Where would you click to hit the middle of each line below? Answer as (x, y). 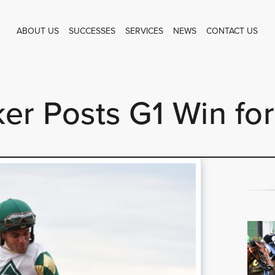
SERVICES (145, 31)
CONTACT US (232, 31)
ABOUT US (38, 31)
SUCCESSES (92, 31)
